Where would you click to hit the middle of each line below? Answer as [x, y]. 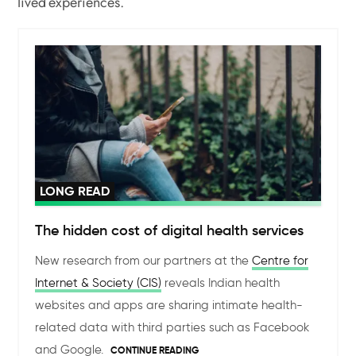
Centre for [281, 261]
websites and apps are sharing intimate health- [169, 306]
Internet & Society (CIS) [99, 283]
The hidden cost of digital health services [170, 231]
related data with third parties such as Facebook [172, 328]
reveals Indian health [221, 283]
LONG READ [75, 192]
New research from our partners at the [144, 261]
